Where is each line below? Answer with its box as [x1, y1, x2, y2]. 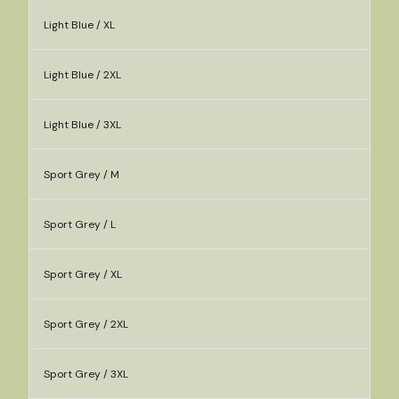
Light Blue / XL [44, 18, 115, 32]
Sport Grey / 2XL [44, 317, 128, 331]
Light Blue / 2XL [44, 68, 121, 82]
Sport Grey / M [44, 167, 119, 182]
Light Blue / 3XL [44, 118, 121, 132]
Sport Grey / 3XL [44, 367, 128, 381]
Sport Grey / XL [44, 267, 122, 281]
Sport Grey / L [44, 217, 116, 232]
